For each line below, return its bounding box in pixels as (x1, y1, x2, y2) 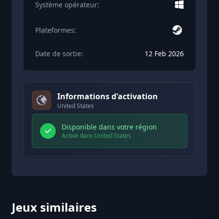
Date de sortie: (35, 49, 83, 59)
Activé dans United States (62, 131, 131, 140)
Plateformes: (35, 25, 76, 35)
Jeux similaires (12, 199, 97, 216)
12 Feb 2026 (145, 49, 184, 59)
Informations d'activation (57, 91, 158, 102)
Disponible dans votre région (62, 122, 157, 132)
